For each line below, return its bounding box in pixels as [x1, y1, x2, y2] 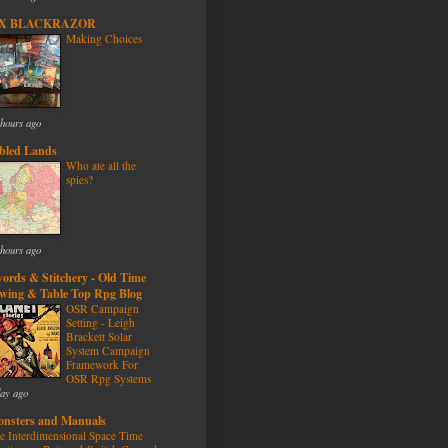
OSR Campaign [66, 301, 139, 316]
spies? [66, 172, 93, 187]
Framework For [66, 357, 138, 372]
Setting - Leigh [66, 315, 135, 330]
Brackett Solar [66, 329, 132, 344]
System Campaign [66, 343, 150, 358]
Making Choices [66, 31, 142, 46]
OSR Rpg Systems [66, 371, 151, 386]
